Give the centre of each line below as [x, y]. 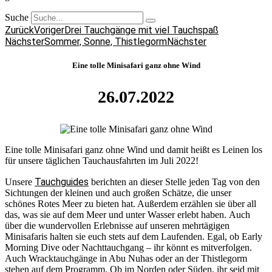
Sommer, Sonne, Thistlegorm [106, 42]
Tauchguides [62, 182]
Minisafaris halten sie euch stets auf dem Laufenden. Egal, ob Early [134, 237]
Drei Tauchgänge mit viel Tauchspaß [141, 30]
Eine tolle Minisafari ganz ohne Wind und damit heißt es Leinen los [134, 150]
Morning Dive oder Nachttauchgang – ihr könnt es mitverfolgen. [128, 248]
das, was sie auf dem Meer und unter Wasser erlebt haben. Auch [127, 215]
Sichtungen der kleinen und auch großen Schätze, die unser [118, 193]
